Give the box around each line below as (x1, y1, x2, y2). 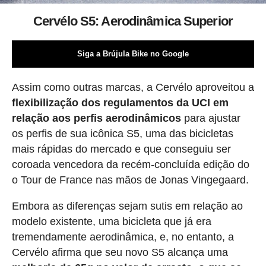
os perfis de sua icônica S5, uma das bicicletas (11, 128, 233, 140)
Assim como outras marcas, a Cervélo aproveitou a (11, 81, 254, 94)
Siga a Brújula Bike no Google (77, 49, 189, 59)
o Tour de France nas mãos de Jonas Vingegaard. (11, 174, 249, 186)
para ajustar (180, 112, 240, 125)
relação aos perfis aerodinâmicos (11, 112, 181, 125)
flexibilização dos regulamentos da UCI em (11, 97, 229, 109)
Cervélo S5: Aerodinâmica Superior (33, 14, 233, 29)
